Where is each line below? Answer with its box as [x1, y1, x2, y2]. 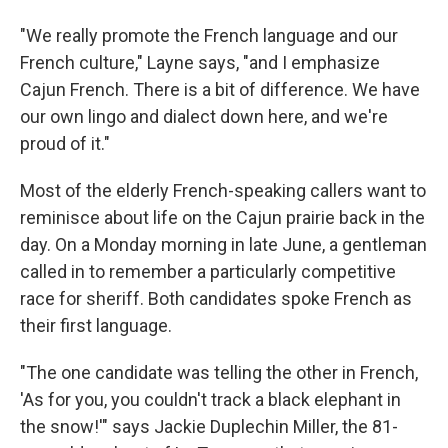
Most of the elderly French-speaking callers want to [20, 180, 426, 202]
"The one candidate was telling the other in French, [20, 362, 418, 384]
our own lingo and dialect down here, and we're [20, 106, 388, 128]
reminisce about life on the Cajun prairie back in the [20, 207, 425, 229]
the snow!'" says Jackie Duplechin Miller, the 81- [20, 416, 398, 438]
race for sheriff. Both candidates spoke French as [20, 288, 412, 310]
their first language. [20, 315, 172, 337]
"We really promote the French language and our [20, 25, 398, 47]
